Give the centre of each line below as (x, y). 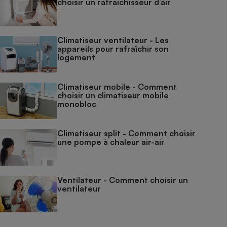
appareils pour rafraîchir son (113, 49)
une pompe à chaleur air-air (111, 142)
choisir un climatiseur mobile (113, 95)
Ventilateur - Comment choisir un (123, 180)
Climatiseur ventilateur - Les (113, 40)
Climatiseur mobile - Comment (117, 87)
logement (77, 57)
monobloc (77, 104)
